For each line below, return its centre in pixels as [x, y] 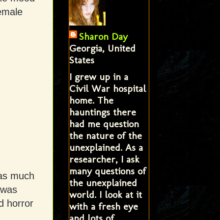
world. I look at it [105, 194]
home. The [91, 100]
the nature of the [105, 135]
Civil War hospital [107, 88]
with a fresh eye [103, 206]
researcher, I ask [104, 159]
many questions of [107, 171]
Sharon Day [103, 36]
